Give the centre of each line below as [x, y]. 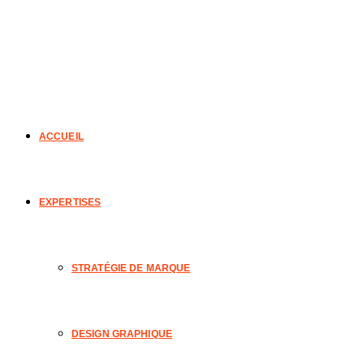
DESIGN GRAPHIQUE [122, 334]
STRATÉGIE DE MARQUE [131, 268]
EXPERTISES [70, 202]
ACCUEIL [61, 136]
